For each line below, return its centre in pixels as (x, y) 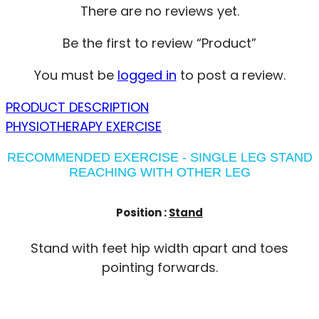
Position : (142, 212)
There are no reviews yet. (159, 11)
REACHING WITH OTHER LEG (159, 172)
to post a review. (231, 75)
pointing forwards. (159, 267)
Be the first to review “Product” (159, 43)
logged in (147, 75)
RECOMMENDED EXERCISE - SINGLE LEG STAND (159, 157)
